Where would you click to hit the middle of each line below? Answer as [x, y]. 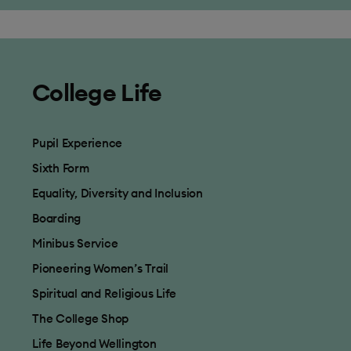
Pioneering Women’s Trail [100, 268]
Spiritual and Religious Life [104, 293]
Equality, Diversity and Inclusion [118, 193]
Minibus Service [75, 243]
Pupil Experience [77, 143]
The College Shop [80, 318]
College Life [97, 92]
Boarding [56, 218]
